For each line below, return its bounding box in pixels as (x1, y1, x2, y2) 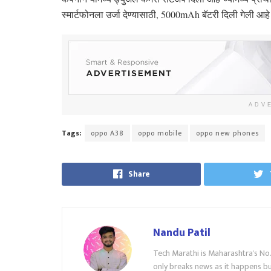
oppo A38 (91, 126, 124, 139)
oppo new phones (196, 126, 259, 139)
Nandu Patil (153, 223, 211, 242)
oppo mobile (138, 126, 182, 139)
